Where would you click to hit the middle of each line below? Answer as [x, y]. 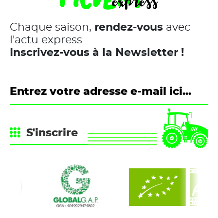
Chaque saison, [52, 27]
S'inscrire [52, 133]
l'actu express [46, 40]
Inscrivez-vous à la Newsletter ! [97, 53]
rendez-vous [129, 27]
